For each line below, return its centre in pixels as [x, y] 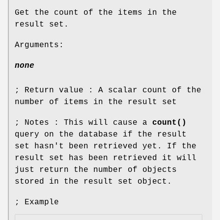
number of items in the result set [96, 102]
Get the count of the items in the [96, 13]
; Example [37, 202]
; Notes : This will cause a [83, 123]
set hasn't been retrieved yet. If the [106, 146]
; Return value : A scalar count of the [108, 90]
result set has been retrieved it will [106, 158]
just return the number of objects [96, 170]
